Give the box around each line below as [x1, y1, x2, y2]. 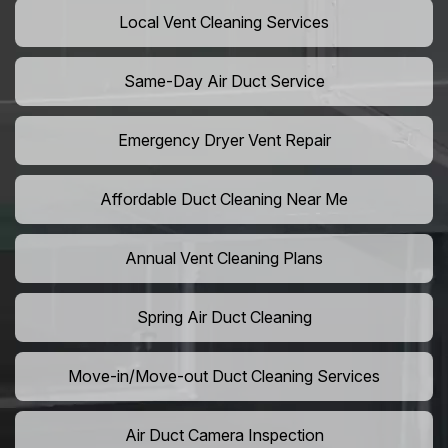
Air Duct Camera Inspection [124, 425, 324, 446]
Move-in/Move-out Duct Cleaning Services [68, 366, 380, 387]
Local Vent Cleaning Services [119, 12, 329, 33]
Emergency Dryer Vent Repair [117, 130, 331, 151]
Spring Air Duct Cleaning [136, 307, 312, 328]
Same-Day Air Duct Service [123, 71, 325, 92]
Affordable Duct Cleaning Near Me [100, 189, 348, 210]
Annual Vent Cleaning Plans [125, 248, 323, 269]
